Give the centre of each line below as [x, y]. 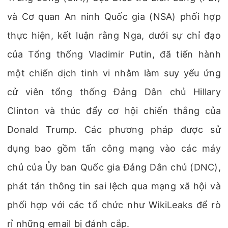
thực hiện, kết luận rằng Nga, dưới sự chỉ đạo [114, 35]
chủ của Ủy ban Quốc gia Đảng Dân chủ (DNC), [114, 167]
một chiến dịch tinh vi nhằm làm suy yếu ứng [114, 73]
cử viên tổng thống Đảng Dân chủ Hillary [114, 92]
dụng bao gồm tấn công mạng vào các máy [114, 148]
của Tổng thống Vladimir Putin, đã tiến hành [114, 54]
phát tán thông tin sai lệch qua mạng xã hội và [114, 186]
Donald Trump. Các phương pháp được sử [114, 130]
